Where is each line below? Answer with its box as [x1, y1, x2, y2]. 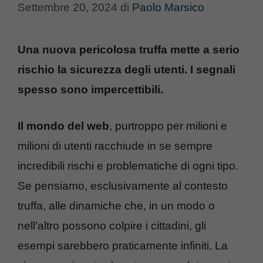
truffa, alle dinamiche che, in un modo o [18, 200, 215, 212]
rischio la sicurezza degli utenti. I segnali [18, 63, 235, 76]
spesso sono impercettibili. [18, 83, 163, 96]
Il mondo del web [18, 120, 109, 132]
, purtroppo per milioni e [109, 120, 227, 132]
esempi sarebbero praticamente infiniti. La [18, 240, 228, 252]
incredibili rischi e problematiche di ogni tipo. [18, 160, 238, 172]
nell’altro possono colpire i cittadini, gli [18, 220, 206, 232]
